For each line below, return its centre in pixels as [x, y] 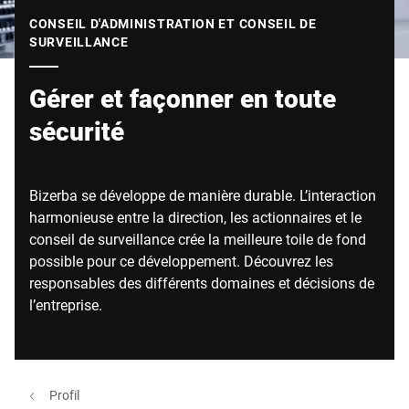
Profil [64, 395]
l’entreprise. [66, 304]
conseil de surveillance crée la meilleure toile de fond [198, 239]
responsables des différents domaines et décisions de [202, 283]
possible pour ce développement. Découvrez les [181, 261]
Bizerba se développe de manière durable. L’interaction [203, 195]
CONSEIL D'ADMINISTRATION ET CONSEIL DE [173, 23]
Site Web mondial [85, 11]
